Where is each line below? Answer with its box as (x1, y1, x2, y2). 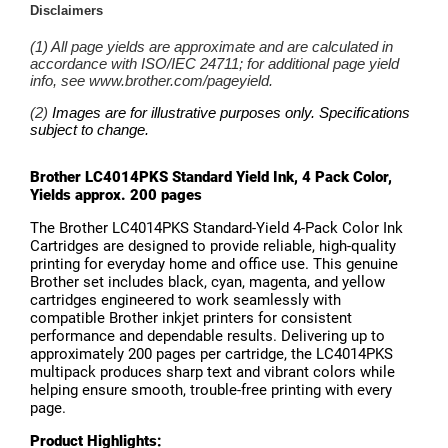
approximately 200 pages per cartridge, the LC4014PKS (30, 345, 393, 364)
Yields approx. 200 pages (30, 186, 202, 205)
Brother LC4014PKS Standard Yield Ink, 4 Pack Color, (30, 168, 392, 187)
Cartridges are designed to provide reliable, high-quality (30, 237, 396, 256)
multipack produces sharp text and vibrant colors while (30, 363, 395, 382)
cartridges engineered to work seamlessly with (30, 291, 341, 310)
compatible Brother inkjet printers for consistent (30, 309, 352, 328)
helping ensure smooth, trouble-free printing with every (30, 381, 392, 400)
